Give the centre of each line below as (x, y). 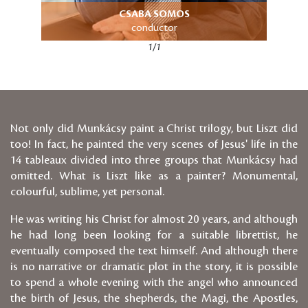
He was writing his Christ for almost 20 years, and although (154, 220)
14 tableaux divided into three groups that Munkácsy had (154, 160)
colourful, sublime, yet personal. (87, 191)
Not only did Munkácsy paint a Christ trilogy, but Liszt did (154, 128)
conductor (154, 29)
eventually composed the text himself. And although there (154, 251)
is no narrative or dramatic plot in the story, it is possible (154, 267)
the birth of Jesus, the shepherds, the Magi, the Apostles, (154, 299)
